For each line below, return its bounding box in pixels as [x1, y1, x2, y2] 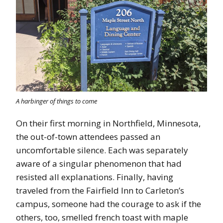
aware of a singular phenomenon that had [16, 157, 182, 169]
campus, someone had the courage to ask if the [16, 198, 201, 210]
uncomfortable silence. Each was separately [16, 144, 188, 156]
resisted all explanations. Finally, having [16, 171, 173, 183]
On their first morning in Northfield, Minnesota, [16, 117, 201, 129]
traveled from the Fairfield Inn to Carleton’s [16, 184, 184, 196]
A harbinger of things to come [16, 96, 97, 106]
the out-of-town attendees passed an [16, 130, 160, 142]
